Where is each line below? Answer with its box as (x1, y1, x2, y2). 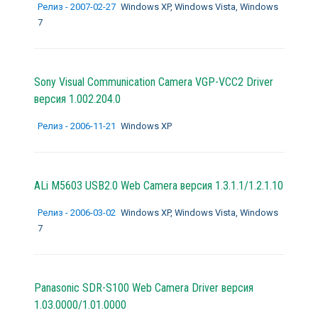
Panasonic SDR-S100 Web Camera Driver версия (33, 280, 253, 295)
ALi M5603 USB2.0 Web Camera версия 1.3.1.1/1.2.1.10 (33, 178, 283, 192)
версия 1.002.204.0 (33, 92, 121, 106)
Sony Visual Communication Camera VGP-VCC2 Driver (33, 75, 273, 89)
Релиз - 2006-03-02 (37, 207, 118, 218)
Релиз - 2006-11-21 (37, 120, 118, 131)
